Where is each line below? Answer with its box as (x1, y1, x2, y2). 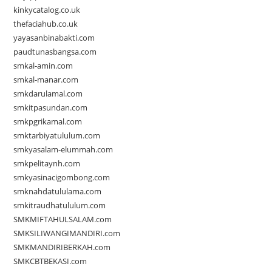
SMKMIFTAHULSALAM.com (13, 214, 112, 225)
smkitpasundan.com (13, 102, 88, 114)
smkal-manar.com (13, 74, 79, 86)
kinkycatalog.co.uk (13, 4, 81, 16)
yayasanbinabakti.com (13, 32, 95, 44)
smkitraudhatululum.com (13, 200, 106, 211)
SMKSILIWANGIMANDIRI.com (13, 228, 121, 239)
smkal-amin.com (13, 60, 73, 72)
